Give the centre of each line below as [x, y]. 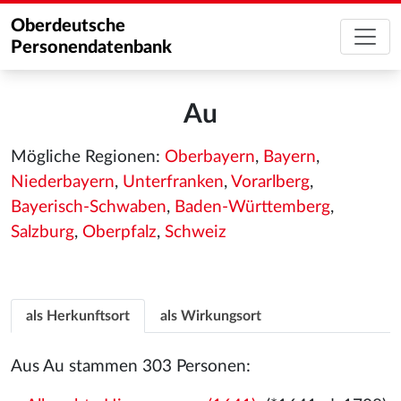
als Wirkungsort [211, 316]
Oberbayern [210, 157]
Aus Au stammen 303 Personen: [131, 367]
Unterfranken [173, 182]
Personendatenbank [91, 47]
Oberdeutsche [68, 26]
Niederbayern [63, 182]
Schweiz [196, 232]
